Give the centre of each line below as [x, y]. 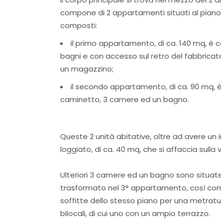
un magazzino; [87, 69]
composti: [79, 26]
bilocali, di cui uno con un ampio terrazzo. [135, 213]
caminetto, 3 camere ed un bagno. [125, 100]
